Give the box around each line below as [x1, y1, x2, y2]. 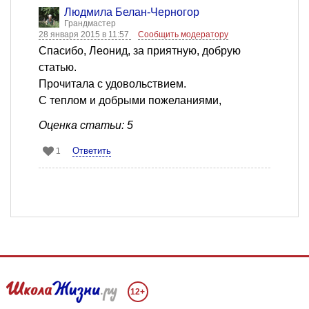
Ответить [72, 146, 111, 157]
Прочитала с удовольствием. [39, 78, 186, 90]
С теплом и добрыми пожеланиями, [39, 94, 221, 107]
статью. [39, 61, 77, 74]
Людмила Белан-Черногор [64, 6, 199, 19]
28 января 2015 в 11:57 [39, 30, 131, 40]
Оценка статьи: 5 [39, 119, 133, 132]
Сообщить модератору [138, 30, 228, 40]
